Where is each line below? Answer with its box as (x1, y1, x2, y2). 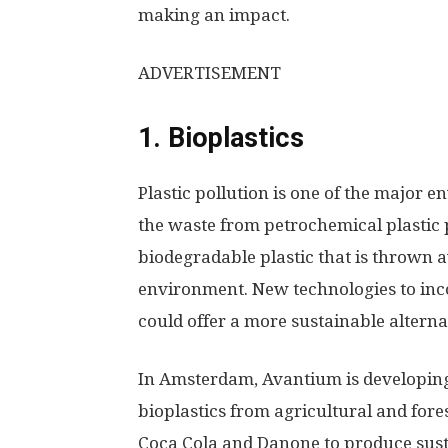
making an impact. (138, 5, 294, 25)
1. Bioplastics (138, 122, 304, 154)
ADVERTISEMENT (138, 63, 281, 83)
